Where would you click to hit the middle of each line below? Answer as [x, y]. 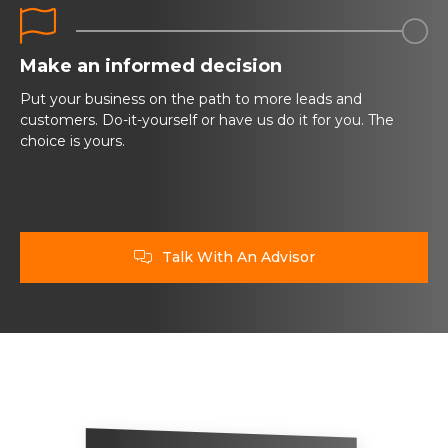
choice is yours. [72, 141]
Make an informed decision [151, 66]
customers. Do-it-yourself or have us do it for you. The [207, 120]
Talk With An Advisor [238, 257]
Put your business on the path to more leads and [191, 99]
